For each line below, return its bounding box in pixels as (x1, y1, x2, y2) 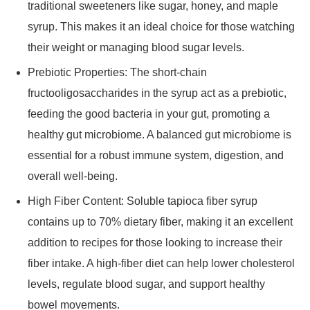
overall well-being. (28, 170, 118, 182)
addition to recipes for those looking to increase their (28, 237, 282, 248)
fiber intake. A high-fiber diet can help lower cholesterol (28, 257, 295, 269)
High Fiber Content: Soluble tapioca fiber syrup (28, 195, 257, 207)
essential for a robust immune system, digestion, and (28, 149, 284, 161)
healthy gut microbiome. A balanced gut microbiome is (28, 129, 291, 140)
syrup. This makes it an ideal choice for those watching (28, 21, 295, 33)
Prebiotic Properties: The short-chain (28, 66, 207, 78)
